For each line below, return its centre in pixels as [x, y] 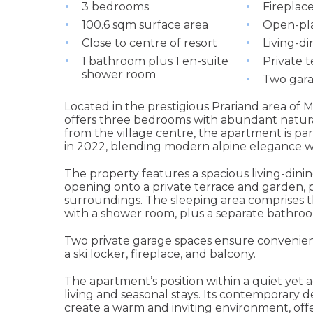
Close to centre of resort [150, 43]
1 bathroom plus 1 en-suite [155, 61]
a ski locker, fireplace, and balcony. [160, 254]
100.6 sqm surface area [145, 25]
